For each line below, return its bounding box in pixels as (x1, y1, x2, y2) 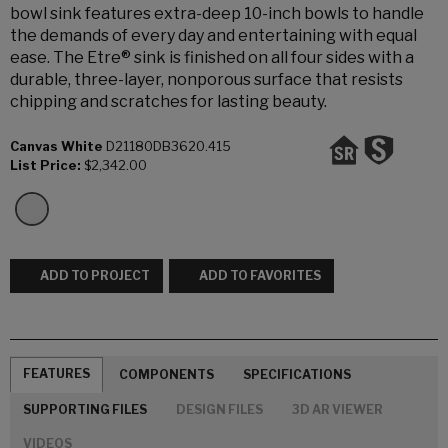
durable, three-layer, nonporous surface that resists (10, 70, 403, 89)
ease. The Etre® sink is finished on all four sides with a (10, 48, 414, 67)
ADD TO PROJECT (40, 268, 150, 284)
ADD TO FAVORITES (199, 268, 321, 284)
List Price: (10, 158, 81, 173)
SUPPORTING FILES (23, 401, 147, 417)
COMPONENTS (119, 366, 214, 382)
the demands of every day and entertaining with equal (10, 26, 417, 45)
